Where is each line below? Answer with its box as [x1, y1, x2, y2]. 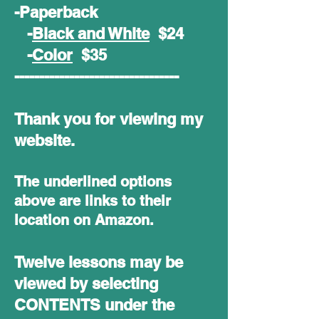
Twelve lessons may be [14, 252, 183, 271]
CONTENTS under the [14, 295, 174, 314]
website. [14, 130, 79, 150]
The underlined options [14, 172, 172, 190]
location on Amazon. [14, 211, 154, 229]
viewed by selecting [14, 273, 158, 293]
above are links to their [14, 192, 171, 209]
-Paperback [14, 2, 98, 21]
